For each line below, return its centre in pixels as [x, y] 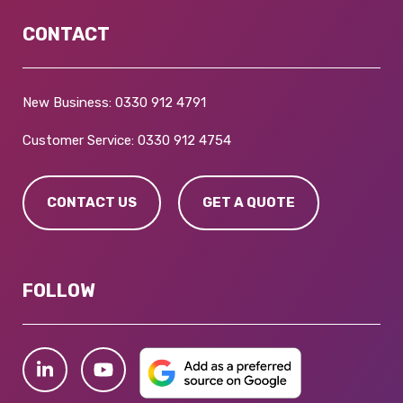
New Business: [69, 102]
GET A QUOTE [249, 202]
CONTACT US [92, 202]
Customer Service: [80, 140]
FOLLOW [59, 290]
